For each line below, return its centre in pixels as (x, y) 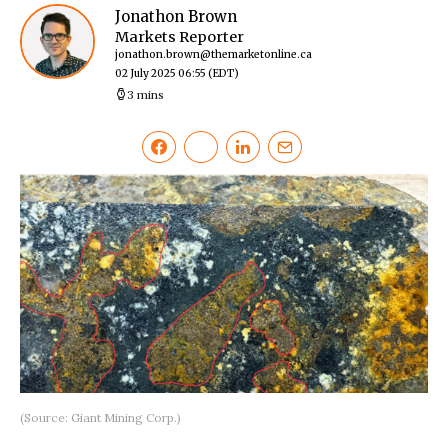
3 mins (145, 95)
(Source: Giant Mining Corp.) (100, 417)
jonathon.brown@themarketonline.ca (213, 55)
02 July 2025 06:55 (160, 74)
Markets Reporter (179, 37)
